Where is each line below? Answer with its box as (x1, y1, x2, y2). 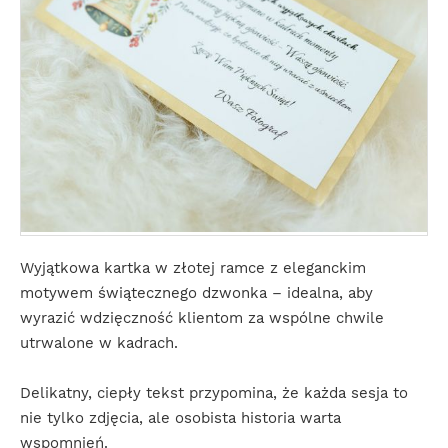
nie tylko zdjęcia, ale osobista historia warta (20, 409, 341, 427)
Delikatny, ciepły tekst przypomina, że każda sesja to (20, 384, 408, 402)
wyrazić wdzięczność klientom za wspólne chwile (20, 309, 384, 327)
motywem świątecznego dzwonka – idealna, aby (20, 284, 373, 302)
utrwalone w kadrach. (20, 334, 178, 352)
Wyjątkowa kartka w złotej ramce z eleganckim (20, 259, 366, 277)
